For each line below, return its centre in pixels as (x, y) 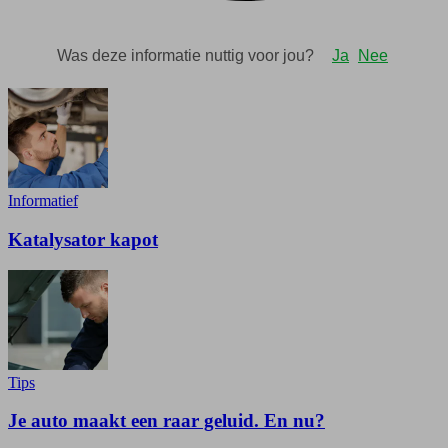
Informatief (43, 201)
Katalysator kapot (83, 239)
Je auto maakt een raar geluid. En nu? (166, 421)
